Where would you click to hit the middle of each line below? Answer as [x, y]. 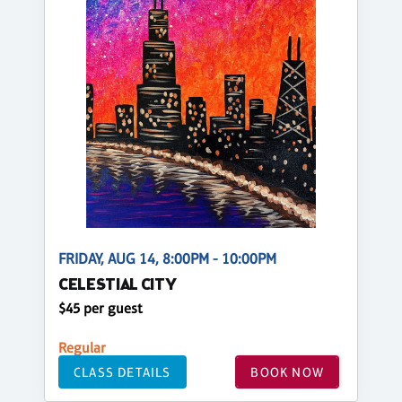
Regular [82, 348]
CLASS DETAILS [122, 371]
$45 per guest [100, 309]
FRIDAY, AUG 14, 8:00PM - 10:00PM [167, 259]
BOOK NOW [287, 371]
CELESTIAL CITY [118, 286]
